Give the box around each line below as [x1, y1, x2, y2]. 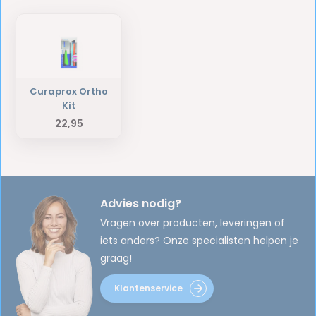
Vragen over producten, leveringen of [100, 216, 286, 231]
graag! [100, 251, 133, 266]
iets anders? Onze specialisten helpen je [100, 233, 299, 248]
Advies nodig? [100, 195, 182, 212]
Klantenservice [114, 282, 183, 295]
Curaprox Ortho [30, 84, 109, 98]
